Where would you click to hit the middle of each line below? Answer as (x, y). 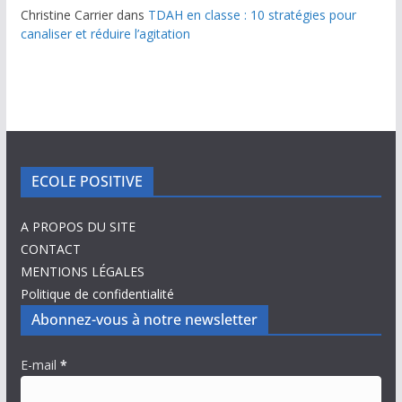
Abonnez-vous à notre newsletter (144, 320)
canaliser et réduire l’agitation (105, 34)
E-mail (40, 365)
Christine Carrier (66, 15)
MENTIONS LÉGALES (82, 272)
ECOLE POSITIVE (87, 182)
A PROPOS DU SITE (78, 227)
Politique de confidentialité (97, 294)
